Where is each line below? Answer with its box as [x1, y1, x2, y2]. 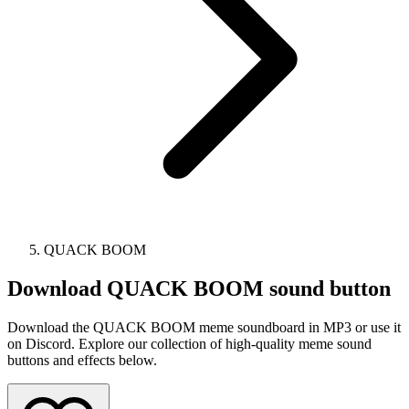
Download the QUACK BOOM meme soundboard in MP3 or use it [7, 319, 401, 335]
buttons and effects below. [7, 351, 157, 368]
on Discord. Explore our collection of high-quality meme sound [7, 335, 372, 351]
